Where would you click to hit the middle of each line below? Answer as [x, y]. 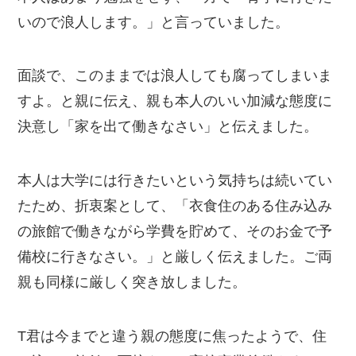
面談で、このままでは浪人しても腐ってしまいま [175, 76]
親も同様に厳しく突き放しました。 [132, 282]
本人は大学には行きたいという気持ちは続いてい [175, 181]
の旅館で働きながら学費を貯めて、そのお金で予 [175, 232]
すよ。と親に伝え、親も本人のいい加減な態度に [175, 101]
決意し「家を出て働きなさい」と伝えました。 [168, 127]
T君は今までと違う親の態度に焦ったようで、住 [172, 336]
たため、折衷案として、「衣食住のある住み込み [175, 206]
